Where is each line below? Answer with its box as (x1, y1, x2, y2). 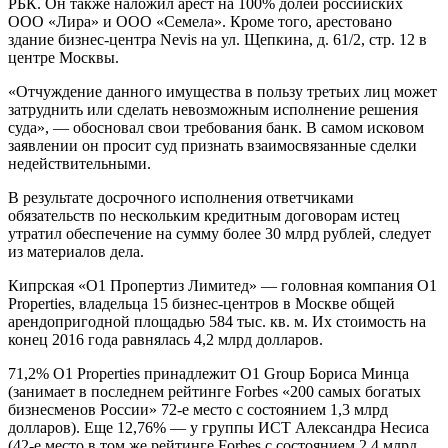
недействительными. (8, 154, 151, 172)
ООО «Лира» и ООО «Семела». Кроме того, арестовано (8, 12, 392, 30)
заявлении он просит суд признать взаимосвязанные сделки (8, 136, 417, 154)
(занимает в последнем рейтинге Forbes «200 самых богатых (8, 382, 421, 400)
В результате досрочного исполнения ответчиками (8, 188, 354, 206)
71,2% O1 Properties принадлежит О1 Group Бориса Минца (8, 364, 409, 382)
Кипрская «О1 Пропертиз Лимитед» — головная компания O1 (8, 276, 437, 294)
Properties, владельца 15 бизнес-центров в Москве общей (8, 294, 395, 312)
